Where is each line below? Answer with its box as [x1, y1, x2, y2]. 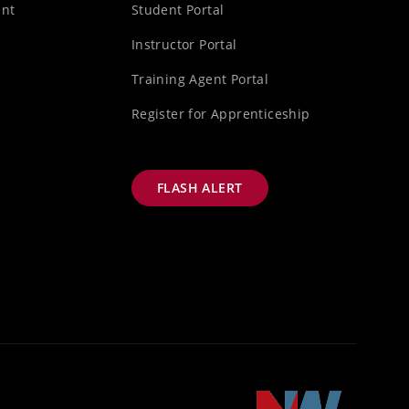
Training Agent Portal [131, 70, 269, 89]
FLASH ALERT [157, 179, 243, 197]
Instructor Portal [131, 36, 237, 54]
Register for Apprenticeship [131, 105, 310, 123]
